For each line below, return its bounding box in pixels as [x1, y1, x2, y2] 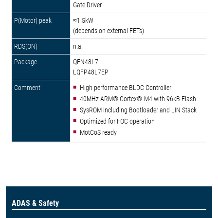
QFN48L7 [73, 58, 98, 66]
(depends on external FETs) [73, 27, 144, 35]
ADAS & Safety [12, 199, 59, 208]
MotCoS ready [80, 128, 118, 136]
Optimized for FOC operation [80, 117, 155, 125]
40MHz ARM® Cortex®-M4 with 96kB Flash [80, 95, 196, 103]
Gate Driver [73, 1, 102, 9]
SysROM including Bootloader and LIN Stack [80, 106, 197, 114]
